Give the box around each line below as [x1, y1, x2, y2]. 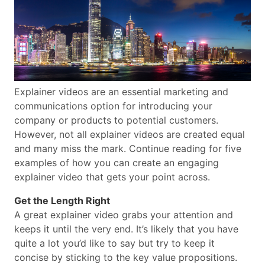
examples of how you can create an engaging [14, 157, 219, 169]
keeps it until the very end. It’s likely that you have [14, 223, 238, 235]
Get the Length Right [14, 195, 110, 207]
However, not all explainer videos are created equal [14, 128, 245, 141]
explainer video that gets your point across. [14, 171, 210, 183]
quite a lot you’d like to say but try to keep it [14, 237, 215, 250]
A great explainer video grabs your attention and [14, 209, 233, 221]
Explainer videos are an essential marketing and [14, 86, 228, 98]
